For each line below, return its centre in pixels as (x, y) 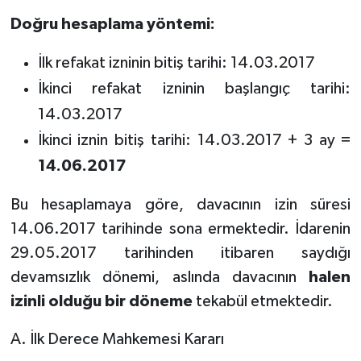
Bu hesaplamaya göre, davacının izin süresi (180, 204)
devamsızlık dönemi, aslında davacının (160, 277)
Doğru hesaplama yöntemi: (112, 24)
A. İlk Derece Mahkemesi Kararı (117, 339)
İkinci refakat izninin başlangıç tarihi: (194, 88)
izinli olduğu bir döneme (101, 301)
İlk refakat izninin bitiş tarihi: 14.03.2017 (176, 62)
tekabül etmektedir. (262, 301)
